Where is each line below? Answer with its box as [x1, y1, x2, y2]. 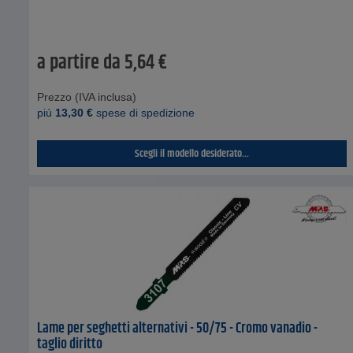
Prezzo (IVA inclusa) [37, 90, 136, 103]
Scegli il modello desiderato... [135, 144, 250, 162]
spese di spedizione [93, 106, 195, 119]
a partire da [37, 47, 121, 78]
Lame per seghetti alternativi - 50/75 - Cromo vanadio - [37, 317, 318, 340]
